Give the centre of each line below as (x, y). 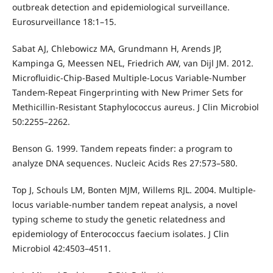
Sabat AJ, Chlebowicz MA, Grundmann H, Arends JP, (117, 49)
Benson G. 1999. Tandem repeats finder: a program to (122, 149)
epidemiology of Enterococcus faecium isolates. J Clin (120, 234)
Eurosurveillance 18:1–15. (64, 22)
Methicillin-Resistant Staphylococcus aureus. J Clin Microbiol (135, 107)
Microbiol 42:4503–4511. (61, 249)
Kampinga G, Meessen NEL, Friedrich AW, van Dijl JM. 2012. (133, 63)
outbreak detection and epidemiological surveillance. (121, 7)
